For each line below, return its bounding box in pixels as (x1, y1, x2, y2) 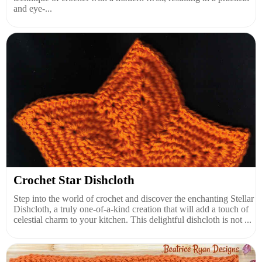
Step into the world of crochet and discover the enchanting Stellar (13, 193, 254, 204)
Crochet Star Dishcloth (13, 173, 135, 187)
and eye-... (13, 3, 52, 13)
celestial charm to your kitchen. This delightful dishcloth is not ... (13, 214, 251, 225)
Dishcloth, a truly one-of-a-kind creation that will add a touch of (13, 204, 249, 214)
